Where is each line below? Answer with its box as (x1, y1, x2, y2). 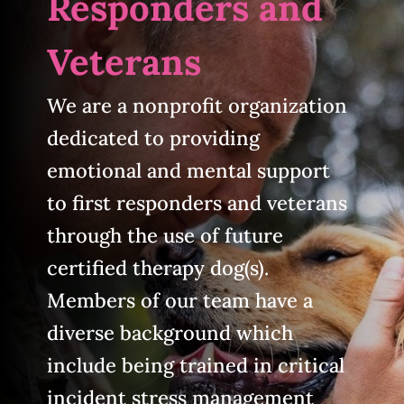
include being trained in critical (46, 352, 344, 378)
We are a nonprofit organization (46, 92, 347, 118)
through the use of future (46, 222, 283, 248)
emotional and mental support (46, 157, 330, 183)
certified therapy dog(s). (46, 254, 269, 280)
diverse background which (46, 319, 293, 345)
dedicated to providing (46, 124, 260, 151)
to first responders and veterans (46, 189, 347, 216)
